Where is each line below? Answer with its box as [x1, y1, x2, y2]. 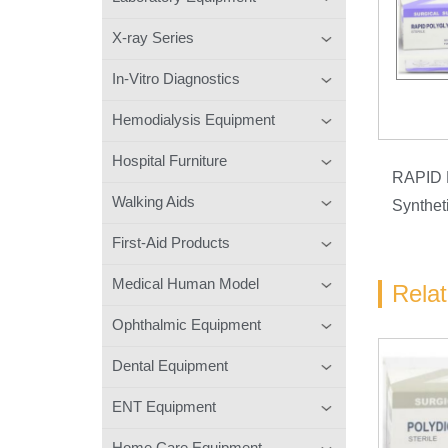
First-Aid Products [112, 233, 230, 251]
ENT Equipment [112, 397, 216, 415]
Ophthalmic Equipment [112, 315, 261, 333]
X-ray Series [112, 28, 194, 46]
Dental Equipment [112, 356, 228, 374]
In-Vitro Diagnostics [112, 69, 240, 87]
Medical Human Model [112, 274, 259, 292]
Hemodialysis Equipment [112, 110, 275, 128]
